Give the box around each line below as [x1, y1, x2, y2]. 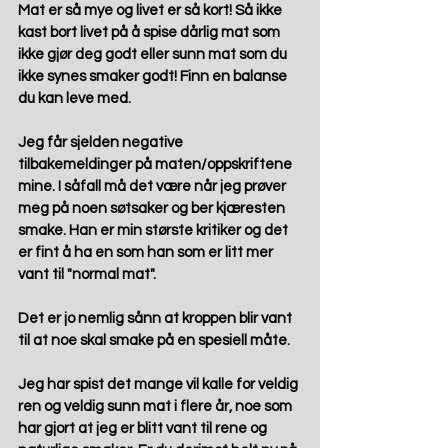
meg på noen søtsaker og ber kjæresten [18, 201, 288, 217]
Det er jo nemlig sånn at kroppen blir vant [18, 311, 295, 327]
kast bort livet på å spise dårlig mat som [18, 25, 283, 41]
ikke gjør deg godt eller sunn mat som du [18, 47, 290, 63]
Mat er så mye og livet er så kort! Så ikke [18, 3, 285, 19]
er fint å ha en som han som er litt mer [18, 245, 276, 261]
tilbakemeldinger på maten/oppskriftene [18, 157, 295, 173]
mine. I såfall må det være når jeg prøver [18, 179, 289, 195]
